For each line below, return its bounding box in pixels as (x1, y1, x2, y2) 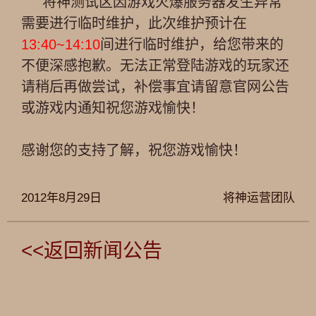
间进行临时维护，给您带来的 (100, 37, 284, 52)
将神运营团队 (223, 191, 295, 205)
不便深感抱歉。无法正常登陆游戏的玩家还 (21, 58, 289, 73)
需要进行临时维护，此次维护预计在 (21, 16, 247, 31)
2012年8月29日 (21, 191, 102, 205)
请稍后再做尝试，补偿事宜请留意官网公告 (21, 79, 289, 95)
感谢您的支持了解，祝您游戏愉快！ (21, 142, 247, 158)
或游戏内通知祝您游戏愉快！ (21, 100, 205, 116)
